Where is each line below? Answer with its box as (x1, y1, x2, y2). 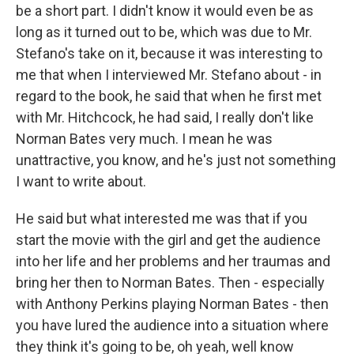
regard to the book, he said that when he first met (16, 88, 322, 104)
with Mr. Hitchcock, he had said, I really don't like (16, 109, 314, 126)
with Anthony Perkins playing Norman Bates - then (16, 296, 329, 312)
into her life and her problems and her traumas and (16, 253, 330, 269)
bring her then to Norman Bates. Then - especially (16, 274, 325, 291)
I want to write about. (16, 173, 146, 190)
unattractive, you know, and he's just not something (16, 152, 336, 168)
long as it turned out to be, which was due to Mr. (16, 24, 312, 40)
